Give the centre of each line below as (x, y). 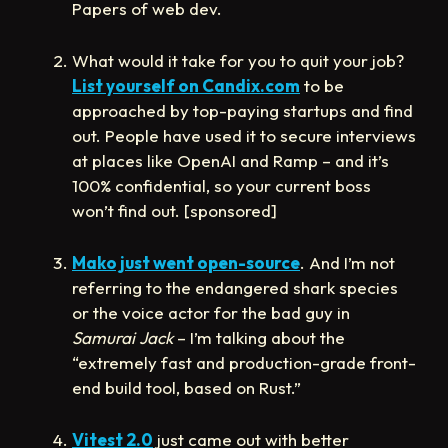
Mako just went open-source (186, 262)
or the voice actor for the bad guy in (211, 312)
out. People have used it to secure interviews (244, 135)
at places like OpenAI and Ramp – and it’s (230, 160)
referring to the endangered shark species (235, 287)
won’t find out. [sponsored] (174, 210)
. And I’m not (347, 262)
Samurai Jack (122, 337)
